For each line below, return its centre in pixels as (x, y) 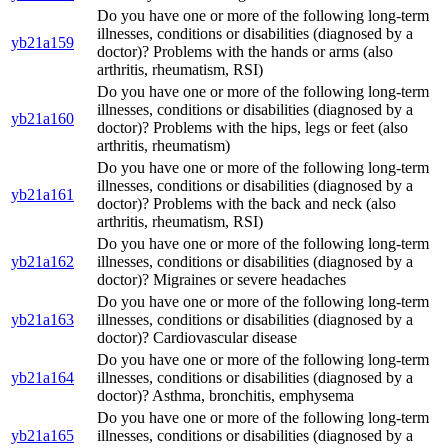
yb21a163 (42, 320)
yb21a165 (42, 436)
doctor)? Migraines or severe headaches (221, 280)
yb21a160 (42, 119)
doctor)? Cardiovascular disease (197, 338)
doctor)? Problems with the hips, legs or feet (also (252, 128)
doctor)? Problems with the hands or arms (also (245, 52)
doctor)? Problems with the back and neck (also (246, 204)
